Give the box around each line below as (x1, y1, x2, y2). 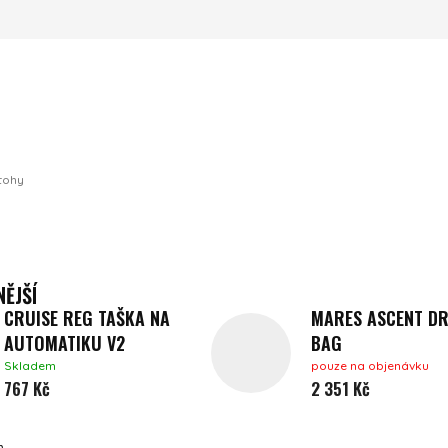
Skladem (4, 357, 56, 373)
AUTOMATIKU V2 (4, 329, 125, 356)
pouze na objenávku (310, 357, 429, 373)
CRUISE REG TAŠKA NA (4, 304, 170, 331)
